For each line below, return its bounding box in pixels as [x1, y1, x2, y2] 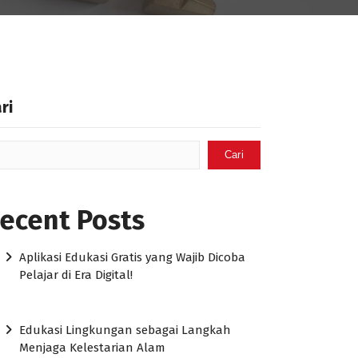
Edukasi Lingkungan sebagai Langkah [19, 323, 232, 338]
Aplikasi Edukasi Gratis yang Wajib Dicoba [19, 250, 246, 265]
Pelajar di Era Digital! [19, 268, 133, 283]
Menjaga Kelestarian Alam [19, 340, 166, 356]
